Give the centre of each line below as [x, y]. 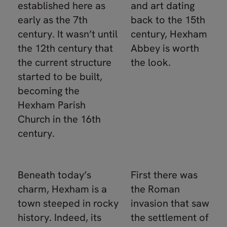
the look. [151, 62]
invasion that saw [170, 203]
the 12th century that [65, 48]
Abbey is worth [165, 48]
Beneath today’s [54, 175]
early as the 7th [53, 20]
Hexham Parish [52, 105]
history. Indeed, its [60, 217]
